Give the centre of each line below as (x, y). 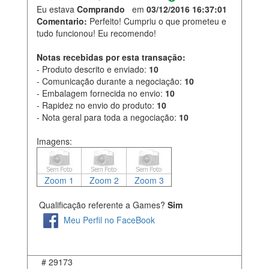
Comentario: (62, 21)
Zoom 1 (59, 180)
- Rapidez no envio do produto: (97, 105)
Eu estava (57, 9)
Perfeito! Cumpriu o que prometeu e (158, 21)
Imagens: (54, 141)
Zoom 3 (149, 180)
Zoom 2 (104, 180)
